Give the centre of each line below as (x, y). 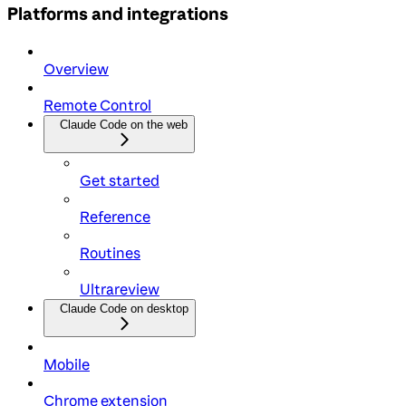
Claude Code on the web (124, 124)
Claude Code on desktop (124, 308)
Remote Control (97, 105)
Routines (110, 252)
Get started (120, 180)
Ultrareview (120, 289)
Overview (76, 68)
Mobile (67, 364)
